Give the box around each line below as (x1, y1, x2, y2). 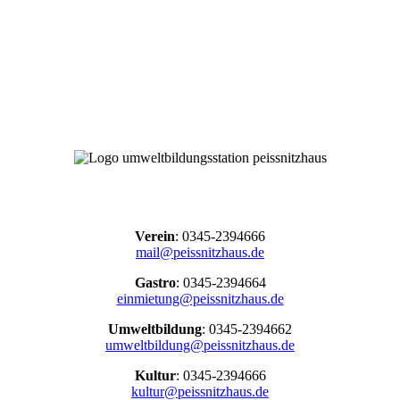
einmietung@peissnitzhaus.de (116, 290, 284, 306)
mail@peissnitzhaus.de (136, 244, 264, 260)
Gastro (134, 274, 176, 290)
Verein (135, 228, 175, 244)
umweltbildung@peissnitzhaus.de (105, 337, 295, 353)
